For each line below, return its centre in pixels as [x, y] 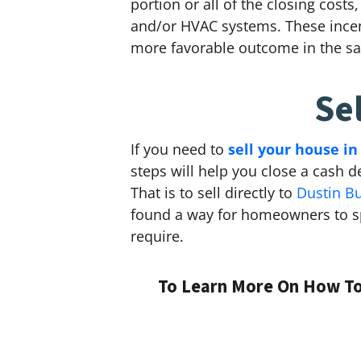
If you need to [179, 149]
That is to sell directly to [214, 192]
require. [157, 236]
